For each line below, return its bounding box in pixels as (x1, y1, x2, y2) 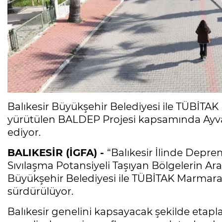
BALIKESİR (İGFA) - (7, 147, 107, 159)
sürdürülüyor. (7, 185, 73, 198)
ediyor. (7, 126, 41, 139)
